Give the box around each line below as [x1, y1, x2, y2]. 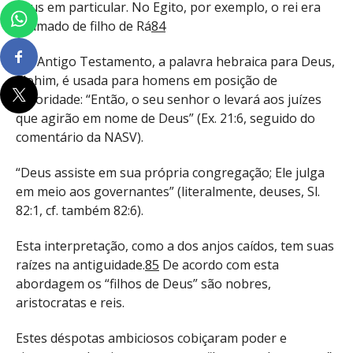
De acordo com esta [159, 255, 279, 273]
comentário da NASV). [16, 128, 143, 147]
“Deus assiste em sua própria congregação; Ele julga [16, 163, 325, 181]
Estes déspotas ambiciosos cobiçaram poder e [16, 329, 287, 347]
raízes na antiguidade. [16, 255, 145, 273]
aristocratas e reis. [16, 293, 124, 311]
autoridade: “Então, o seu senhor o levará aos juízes [16, 91, 321, 109]
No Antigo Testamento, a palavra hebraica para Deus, [16, 53, 335, 71]
